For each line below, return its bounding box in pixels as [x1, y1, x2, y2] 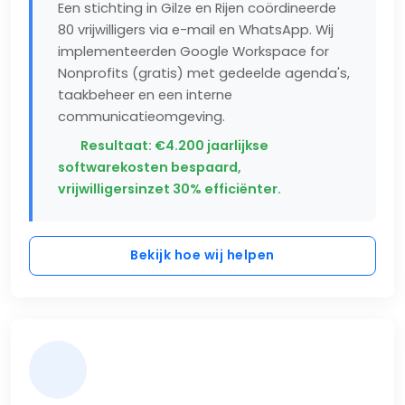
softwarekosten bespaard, [58, 157, 241, 176]
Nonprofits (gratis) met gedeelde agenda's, [58, 63, 350, 82]
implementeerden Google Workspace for [58, 42, 329, 61]
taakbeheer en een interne [58, 85, 232, 104]
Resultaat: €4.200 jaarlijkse [78, 136, 268, 155]
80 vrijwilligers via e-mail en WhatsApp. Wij [58, 20, 334, 39]
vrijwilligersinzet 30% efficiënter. [58, 179, 281, 198]
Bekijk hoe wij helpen [130, 246, 275, 265]
